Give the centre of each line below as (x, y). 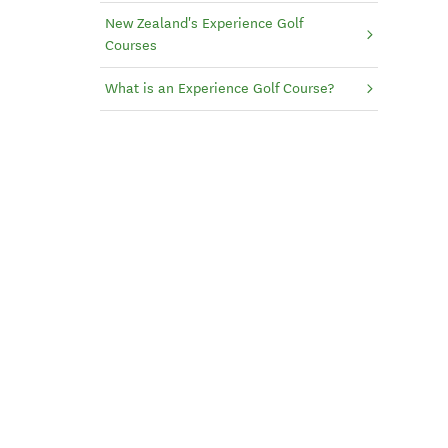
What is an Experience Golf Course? (219, 89)
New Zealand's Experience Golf (203, 24)
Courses (130, 46)
